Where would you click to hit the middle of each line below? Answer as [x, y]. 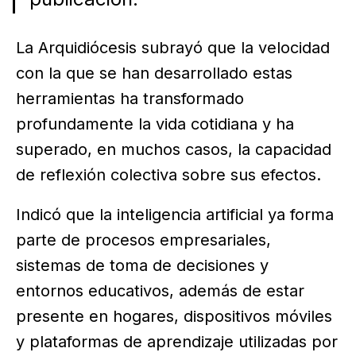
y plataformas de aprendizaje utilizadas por [177, 341]
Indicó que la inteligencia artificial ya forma [175, 214]
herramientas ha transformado [130, 98]
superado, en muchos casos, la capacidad [174, 149]
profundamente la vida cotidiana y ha [155, 124]
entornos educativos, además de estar [160, 290]
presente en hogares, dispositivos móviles [174, 316]
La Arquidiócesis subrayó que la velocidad [173, 47]
